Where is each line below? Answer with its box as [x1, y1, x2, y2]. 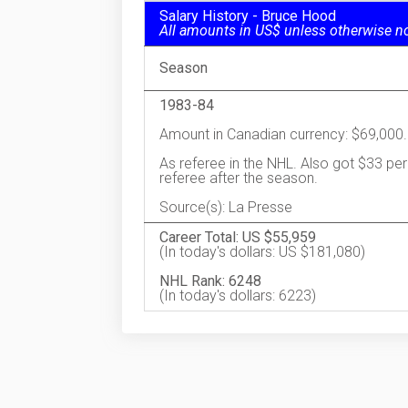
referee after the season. [159, 169, 318, 187]
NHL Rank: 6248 [159, 272, 261, 290]
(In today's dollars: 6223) [159, 287, 316, 304]
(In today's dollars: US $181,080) [159, 243, 365, 260]
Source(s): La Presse [159, 199, 292, 216]
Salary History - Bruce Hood [159, 7, 336, 25]
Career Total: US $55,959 [159, 229, 316, 246]
